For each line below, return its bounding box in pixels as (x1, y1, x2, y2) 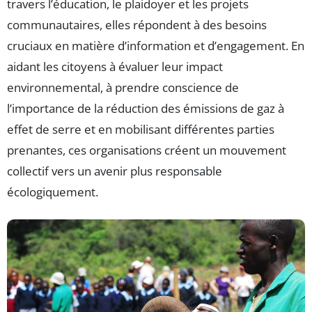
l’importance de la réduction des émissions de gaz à (7, 100, 284, 116)
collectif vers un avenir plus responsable (7, 162, 222, 179)
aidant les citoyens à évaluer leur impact (7, 58, 223, 75)
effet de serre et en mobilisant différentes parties (7, 120, 274, 137)
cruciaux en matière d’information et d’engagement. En (7, 37, 304, 54)
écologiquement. (7, 183, 98, 200)
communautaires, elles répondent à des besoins (7, 16, 267, 33)
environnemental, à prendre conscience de (7, 79, 239, 95)
